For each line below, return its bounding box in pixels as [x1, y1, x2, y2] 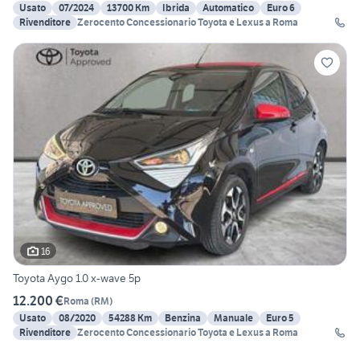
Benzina [165, 312, 201, 325]
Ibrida [162, 2, 190, 14]
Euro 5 [266, 312, 294, 325]
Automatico [202, 2, 254, 14]
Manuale [214, 312, 253, 325]
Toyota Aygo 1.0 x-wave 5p [13, 271, 141, 286]
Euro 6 [267, 2, 295, 14]
